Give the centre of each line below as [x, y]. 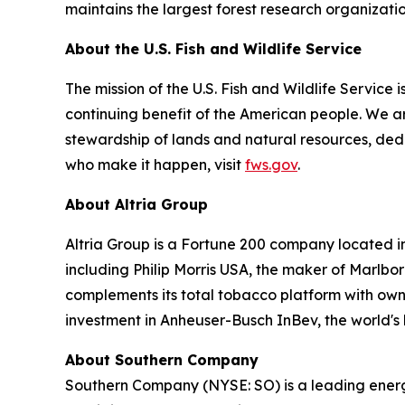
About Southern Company [162, 360]
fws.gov [271, 165]
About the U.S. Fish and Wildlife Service [213, 49]
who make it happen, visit [155, 165]
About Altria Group [137, 205]
